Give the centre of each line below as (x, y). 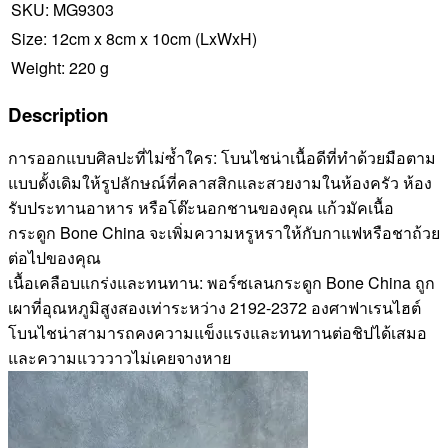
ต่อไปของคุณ (54, 258)
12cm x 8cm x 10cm (123, 38)
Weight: (38, 67)
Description (58, 114)
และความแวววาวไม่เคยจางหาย (119, 358)
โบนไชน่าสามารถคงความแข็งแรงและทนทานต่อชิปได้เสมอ (217, 333)
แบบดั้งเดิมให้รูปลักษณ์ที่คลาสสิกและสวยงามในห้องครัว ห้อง (220, 183)
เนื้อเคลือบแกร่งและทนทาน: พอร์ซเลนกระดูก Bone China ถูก (221, 283)
